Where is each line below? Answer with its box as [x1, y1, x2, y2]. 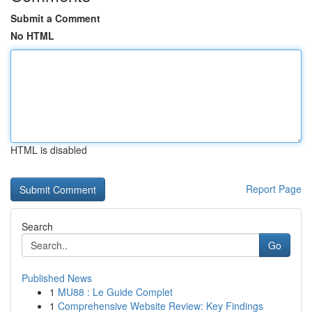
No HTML [10, 29, 54, 42]
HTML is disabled [10, 143, 87, 157]
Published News [22, 271, 92, 285]
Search [22, 219, 53, 233]
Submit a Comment [10, 11, 100, 25]
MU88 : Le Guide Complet [58, 285, 173, 299]
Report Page [246, 182, 302, 196]
